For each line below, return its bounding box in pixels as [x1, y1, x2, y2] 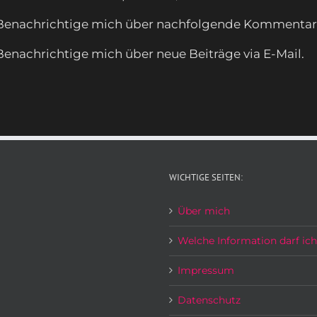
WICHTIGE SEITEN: [169, 171, 243, 184]
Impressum [178, 264, 234, 277]
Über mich [178, 204, 230, 218]
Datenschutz [178, 294, 241, 307]
